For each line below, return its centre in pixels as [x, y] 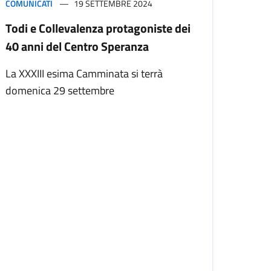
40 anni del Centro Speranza [77, 47]
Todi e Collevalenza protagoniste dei [98, 28]
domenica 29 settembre [60, 91]
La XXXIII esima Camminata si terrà [84, 74]
